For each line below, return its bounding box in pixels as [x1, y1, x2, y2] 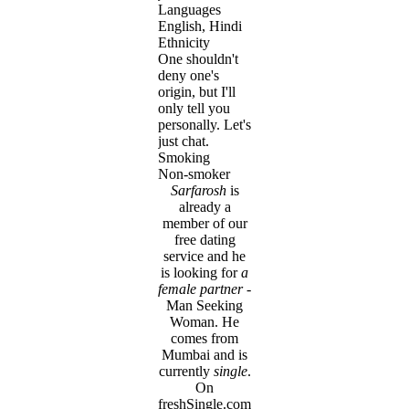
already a [178, 199, 231, 215]
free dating [173, 232, 236, 248]
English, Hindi [158, 18, 242, 35]
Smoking [158, 150, 210, 166]
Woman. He [170, 314, 239, 330]
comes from [171, 330, 238, 347]
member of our [162, 215, 247, 232]
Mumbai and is [162, 347, 247, 363]
